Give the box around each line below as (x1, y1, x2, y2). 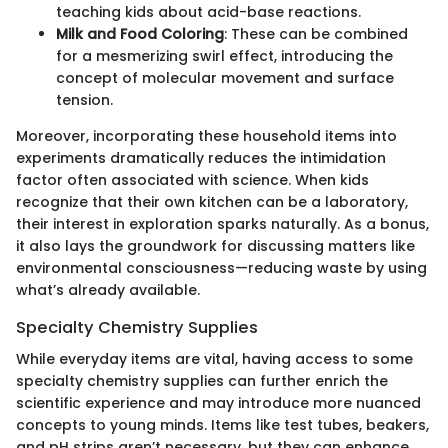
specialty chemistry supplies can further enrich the (16, 371, 388, 392)
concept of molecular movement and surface (56, 67, 394, 88)
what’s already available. (16, 279, 200, 300)
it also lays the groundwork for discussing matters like (16, 235, 415, 256)
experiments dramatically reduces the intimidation (16, 147, 386, 168)
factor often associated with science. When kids (16, 169, 369, 190)
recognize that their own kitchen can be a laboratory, (16, 191, 408, 212)
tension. (56, 89, 113, 110)
